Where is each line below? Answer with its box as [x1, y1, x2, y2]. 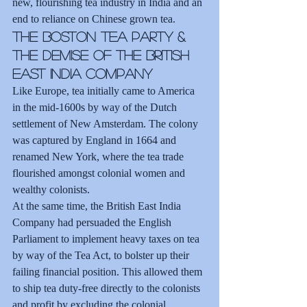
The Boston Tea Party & [12, 29, 190, 43]
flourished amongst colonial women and [12, 167, 188, 179]
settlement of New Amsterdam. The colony [12, 117, 201, 130]
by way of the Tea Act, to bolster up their [12, 249, 192, 261]
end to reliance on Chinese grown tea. [12, 12, 175, 25]
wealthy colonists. [12, 183, 90, 195]
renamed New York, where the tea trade [12, 150, 186, 162]
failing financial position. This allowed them [12, 265, 205, 278]
